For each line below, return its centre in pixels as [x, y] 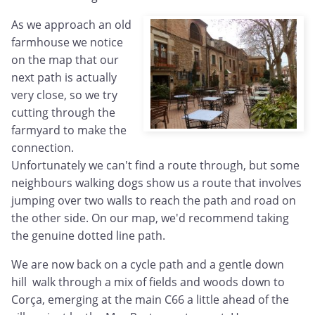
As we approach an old [71, 25]
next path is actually [64, 78]
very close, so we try [64, 95]
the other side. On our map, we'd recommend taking [150, 218]
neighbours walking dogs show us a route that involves [156, 183]
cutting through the [63, 113]
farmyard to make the [69, 130]
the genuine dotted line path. [88, 236]
